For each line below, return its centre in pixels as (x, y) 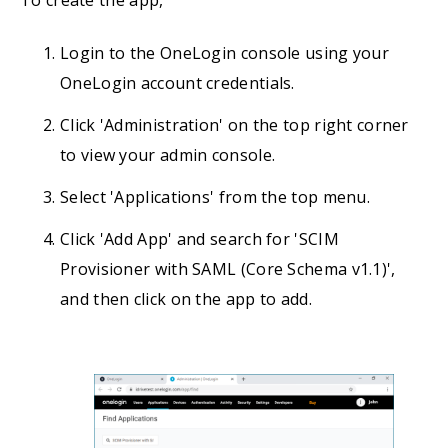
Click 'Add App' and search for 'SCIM (199, 239)
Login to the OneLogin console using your (224, 53)
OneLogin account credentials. (177, 83)
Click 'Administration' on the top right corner (234, 125)
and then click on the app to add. (186, 299)
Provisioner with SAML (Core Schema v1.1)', (228, 269)
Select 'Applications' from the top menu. (215, 197)
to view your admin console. (168, 155)
